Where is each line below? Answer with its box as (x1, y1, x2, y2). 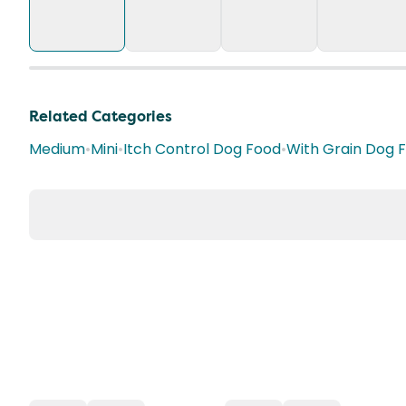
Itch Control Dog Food (123, 139, 281, 159)
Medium (29, 139, 85, 159)
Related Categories (29, 107, 172, 126)
